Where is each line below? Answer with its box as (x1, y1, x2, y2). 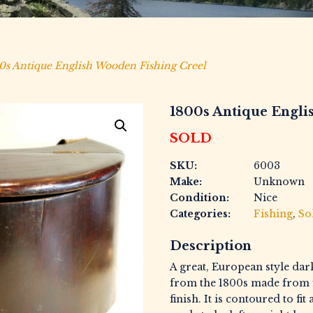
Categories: (170, 208, 231, 220)
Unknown (254, 175, 305, 188)
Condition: (170, 191, 230, 204)
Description (170, 238, 252, 254)
